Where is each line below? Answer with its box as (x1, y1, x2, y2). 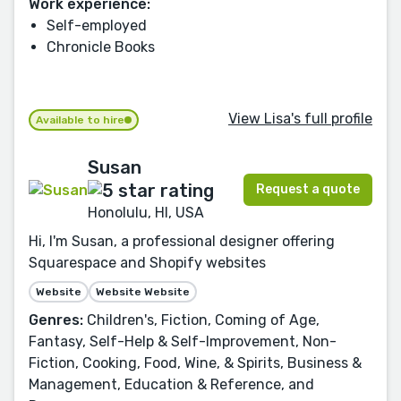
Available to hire (36, 113, 124, 126)
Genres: (29, 311, 83, 328)
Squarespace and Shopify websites (29, 253, 266, 271)
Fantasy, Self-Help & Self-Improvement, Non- (29, 332, 337, 350)
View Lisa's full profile (228, 110, 372, 128)
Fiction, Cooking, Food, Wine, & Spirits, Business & (29, 354, 362, 371)
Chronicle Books (47, 38, 155, 55)
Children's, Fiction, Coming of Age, (83, 311, 320, 328)
